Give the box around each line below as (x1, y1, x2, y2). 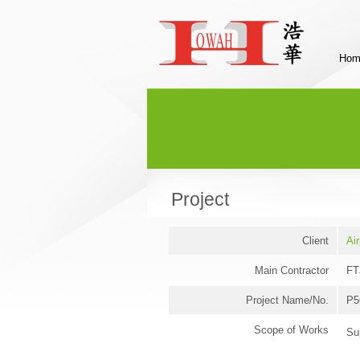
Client (302, 235, 329, 247)
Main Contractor (255, 264, 329, 276)
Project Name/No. (246, 294, 329, 306)
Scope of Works (254, 324, 329, 336)
